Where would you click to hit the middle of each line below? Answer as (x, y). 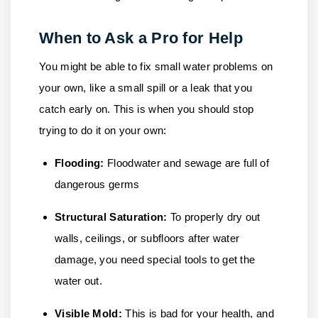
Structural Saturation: (111, 217)
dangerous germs (97, 184)
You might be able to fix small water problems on (156, 66)
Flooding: (79, 163)
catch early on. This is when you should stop (147, 109)
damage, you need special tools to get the (155, 259)
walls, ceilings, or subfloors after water (147, 238)
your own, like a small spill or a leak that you (146, 88)
